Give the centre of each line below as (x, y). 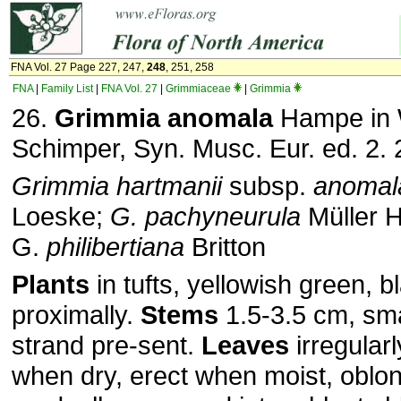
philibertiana (115, 247)
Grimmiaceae (198, 89)
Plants (51, 284)
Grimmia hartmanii (117, 186)
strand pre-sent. (107, 345)
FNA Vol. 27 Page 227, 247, (79, 67)
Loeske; (61, 216)
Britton (225, 247)
